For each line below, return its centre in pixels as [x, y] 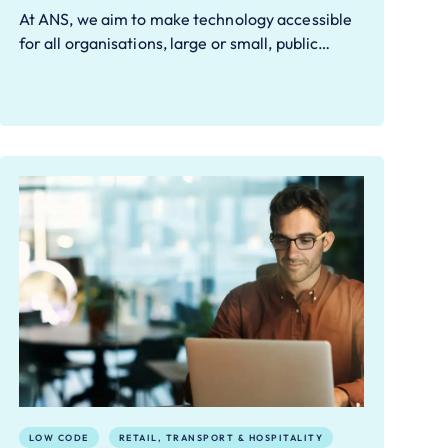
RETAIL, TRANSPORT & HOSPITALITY [221, 437]
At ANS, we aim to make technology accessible [185, 19]
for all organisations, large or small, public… [174, 43]
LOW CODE [58, 437]
